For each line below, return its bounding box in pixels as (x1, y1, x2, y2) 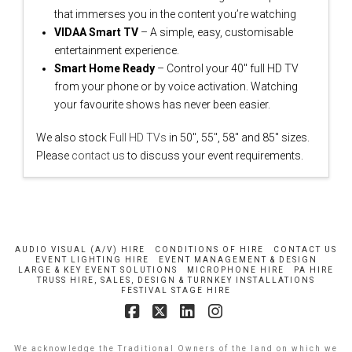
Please (35, 148, 71, 162)
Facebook (134, 317, 205, 337)
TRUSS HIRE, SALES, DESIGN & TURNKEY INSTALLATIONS (37, 276, 315, 285)
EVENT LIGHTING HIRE (35, 255, 149, 265)
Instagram (216, 317, 290, 337)
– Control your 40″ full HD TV (157, 62, 299, 75)
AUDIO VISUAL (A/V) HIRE (15, 245, 145, 255)
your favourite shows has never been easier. (54, 98, 271, 112)
